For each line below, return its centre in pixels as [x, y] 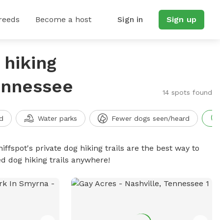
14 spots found [187, 92]
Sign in [130, 19]
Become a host [63, 19]
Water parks [57, 118]
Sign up [181, 19]
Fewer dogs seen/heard [150, 118]
